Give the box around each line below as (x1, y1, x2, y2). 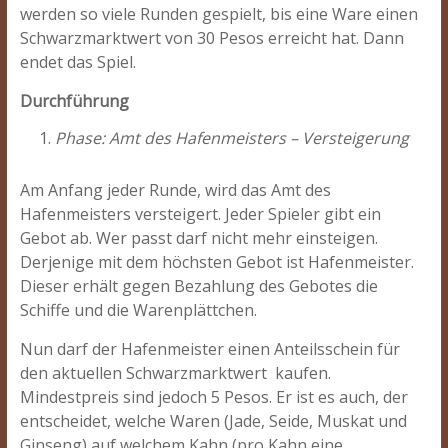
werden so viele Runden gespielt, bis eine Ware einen (19, 3, 418, 25)
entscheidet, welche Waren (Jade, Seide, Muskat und (19, 410, 407, 432)
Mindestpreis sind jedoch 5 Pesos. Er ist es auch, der (19, 386, 408, 408)
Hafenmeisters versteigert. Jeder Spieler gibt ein (19, 203, 381, 225)
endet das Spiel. (19, 51, 136, 73)
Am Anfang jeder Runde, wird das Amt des (19, 179, 331, 201)
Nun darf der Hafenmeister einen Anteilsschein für (19, 338, 400, 360)
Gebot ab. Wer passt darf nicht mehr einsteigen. (19, 227, 378, 249)
